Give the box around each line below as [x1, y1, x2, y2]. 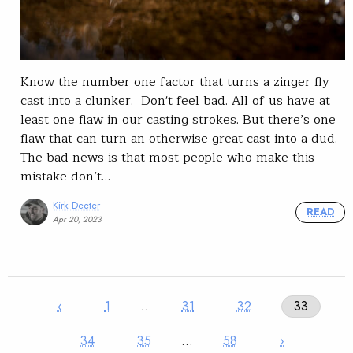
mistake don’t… [20, 165, 110, 187]
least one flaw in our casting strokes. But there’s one [20, 109, 336, 130]
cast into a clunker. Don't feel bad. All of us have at [20, 90, 330, 111]
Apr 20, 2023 [52, 213, 102, 225]
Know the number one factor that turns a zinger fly [20, 71, 329, 92]
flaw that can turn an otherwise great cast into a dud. [20, 128, 337, 149]
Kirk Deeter [52, 198, 100, 214]
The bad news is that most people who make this [20, 147, 314, 168]
